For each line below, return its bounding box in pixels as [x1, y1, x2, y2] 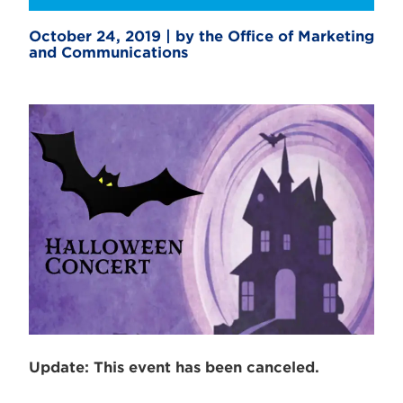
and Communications [29, 44, 188, 61]
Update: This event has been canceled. [29, 358, 319, 376]
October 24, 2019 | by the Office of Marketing [29, 28, 374, 45]
